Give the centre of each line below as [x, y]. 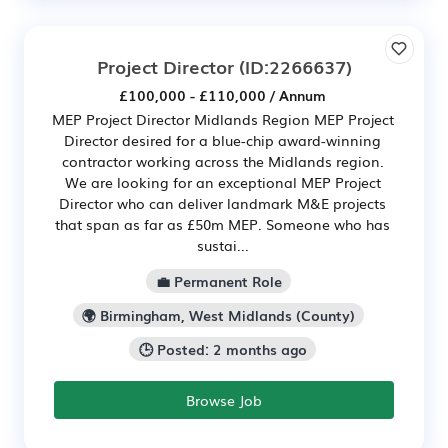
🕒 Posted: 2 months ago [222, 348]
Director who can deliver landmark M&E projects [222, 203]
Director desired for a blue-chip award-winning [222, 140]
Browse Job [224, 399]
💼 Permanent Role [218, 281]
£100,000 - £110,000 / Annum [222, 95]
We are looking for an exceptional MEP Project [222, 182]
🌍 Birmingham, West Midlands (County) [218, 315]
